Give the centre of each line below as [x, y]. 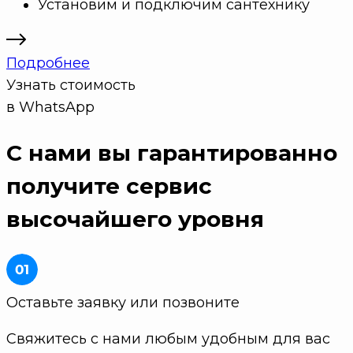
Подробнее [48, 63]
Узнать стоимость [71, 85]
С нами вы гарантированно [172, 153]
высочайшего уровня [135, 219]
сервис [169, 186]
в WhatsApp [50, 107]
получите [66, 186]
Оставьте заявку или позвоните [123, 303]
